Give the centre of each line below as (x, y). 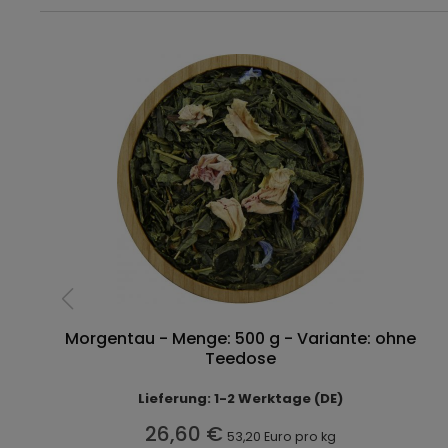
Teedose (241, 358)
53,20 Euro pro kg (282, 436)
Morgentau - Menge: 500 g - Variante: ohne (241, 338)
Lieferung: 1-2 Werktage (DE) (241, 398)
